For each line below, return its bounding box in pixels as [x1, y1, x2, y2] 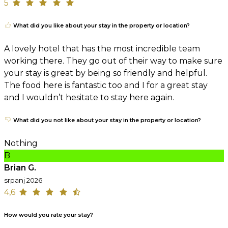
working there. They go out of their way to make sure [4, 55, 222, 66]
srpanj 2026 [4, 176, 42, 184]
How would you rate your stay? [4, 211, 93, 218]
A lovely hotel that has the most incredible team [4, 43, 200, 53]
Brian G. [4, 162, 36, 173]
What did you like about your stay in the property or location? [12, 22, 190, 29]
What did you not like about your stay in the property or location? [12, 117, 201, 124]
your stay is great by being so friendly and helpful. [4, 68, 207, 78]
